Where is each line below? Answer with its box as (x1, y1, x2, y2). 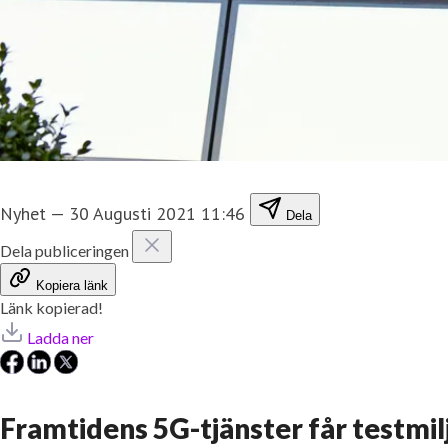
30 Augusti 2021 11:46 (69, 201, 245, 225)
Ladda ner (27, 327, 94, 347)
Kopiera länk (36, 277, 108, 293)
